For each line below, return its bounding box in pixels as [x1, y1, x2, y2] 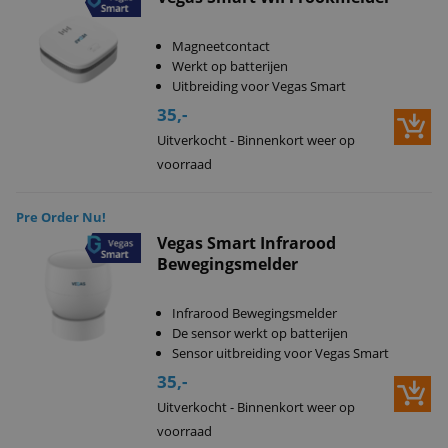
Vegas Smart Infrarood [156, 232, 336, 254]
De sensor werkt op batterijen [171, 324, 348, 342]
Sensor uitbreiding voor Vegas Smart [171, 344, 389, 362]
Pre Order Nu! [16, 208, 106, 226]
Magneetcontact [171, 37, 270, 55]
